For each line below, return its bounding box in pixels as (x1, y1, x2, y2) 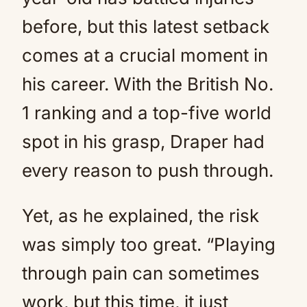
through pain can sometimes (22, 262, 260, 284)
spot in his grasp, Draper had (22, 131, 265, 152)
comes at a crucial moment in (22, 45, 268, 66)
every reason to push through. (22, 160, 273, 181)
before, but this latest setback (22, 16, 269, 37)
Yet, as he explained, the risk (22, 205, 259, 226)
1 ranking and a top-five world (22, 102, 271, 123)
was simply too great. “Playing (22, 234, 275, 255)
